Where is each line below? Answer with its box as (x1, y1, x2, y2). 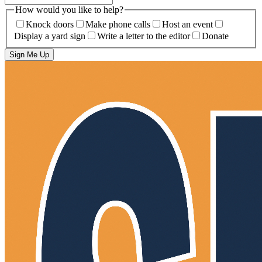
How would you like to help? (15, 4, 123, 15)
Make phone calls (85, 19, 150, 30)
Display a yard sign (14, 31, 85, 42)
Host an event (162, 19, 213, 30)
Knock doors (26, 19, 74, 30)
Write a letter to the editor (97, 31, 190, 42)
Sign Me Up (9, 50, 49, 60)
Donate (202, 31, 229, 42)
